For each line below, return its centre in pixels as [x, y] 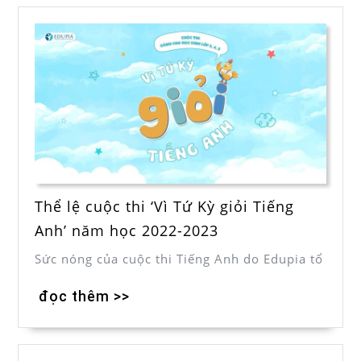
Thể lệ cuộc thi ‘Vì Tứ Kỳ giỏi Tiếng [164, 206]
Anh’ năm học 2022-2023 [127, 230]
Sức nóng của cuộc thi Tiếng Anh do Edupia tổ [179, 258]
